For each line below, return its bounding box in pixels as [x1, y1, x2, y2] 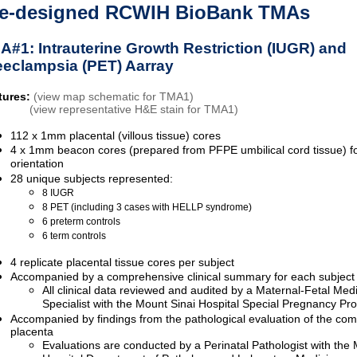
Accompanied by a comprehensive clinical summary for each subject [10, 269, 355, 283]
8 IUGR [42, 186, 74, 198]
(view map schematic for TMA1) [33, 89, 194, 103]
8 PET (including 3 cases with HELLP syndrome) [42, 201, 252, 213]
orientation [10, 156, 64, 171]
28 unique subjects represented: [10, 171, 173, 185]
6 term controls [42, 229, 106, 241]
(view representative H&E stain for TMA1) [26, 102, 238, 116]
